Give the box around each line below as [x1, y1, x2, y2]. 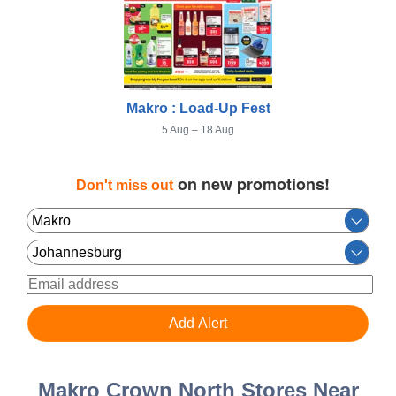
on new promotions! [172, 172, 330, 195]
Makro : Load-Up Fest [126, 101, 270, 116]
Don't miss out [75, 178, 173, 193]
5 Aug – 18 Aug [162, 124, 234, 136]
